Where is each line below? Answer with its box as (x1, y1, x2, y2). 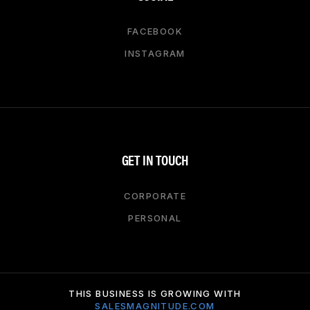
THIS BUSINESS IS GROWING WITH (69, 287, 241, 299)
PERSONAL (128, 212, 182, 224)
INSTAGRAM (125, 47, 185, 59)
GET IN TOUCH (121, 149, 189, 170)
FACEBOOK (127, 25, 183, 37)
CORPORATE (123, 190, 187, 201)
